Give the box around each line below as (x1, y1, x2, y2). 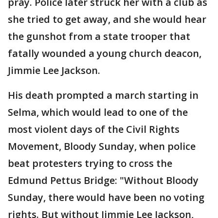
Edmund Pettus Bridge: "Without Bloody (8, 174, 199, 187)
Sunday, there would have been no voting (8, 191, 204, 204)
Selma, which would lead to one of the (8, 106, 188, 119)
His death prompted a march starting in (8, 89, 199, 102)
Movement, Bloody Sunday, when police (8, 140, 196, 153)
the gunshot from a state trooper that (8, 30, 190, 43)
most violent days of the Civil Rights (8, 123, 180, 136)
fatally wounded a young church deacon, (8, 47, 201, 60)
